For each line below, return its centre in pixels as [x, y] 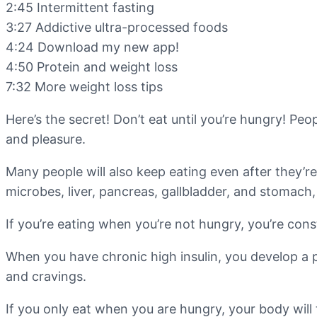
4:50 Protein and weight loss [92, 67]
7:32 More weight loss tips [84, 87]
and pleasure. [46, 139]
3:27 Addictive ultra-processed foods [117, 28]
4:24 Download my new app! [92, 47]
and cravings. [46, 277]
